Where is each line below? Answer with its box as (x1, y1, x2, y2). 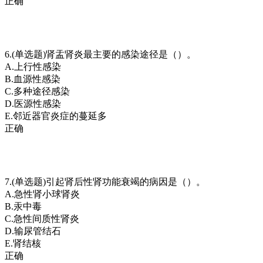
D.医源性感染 (5, 98, 61, 109)
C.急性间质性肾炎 (5, 213, 79, 224)
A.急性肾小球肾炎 (5, 188, 80, 199)
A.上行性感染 (5, 61, 61, 72)
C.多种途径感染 (5, 86, 70, 96)
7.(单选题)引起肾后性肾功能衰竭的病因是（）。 (5, 176, 205, 187)
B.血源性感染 (5, 73, 60, 84)
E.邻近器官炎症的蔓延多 (5, 110, 107, 121)
